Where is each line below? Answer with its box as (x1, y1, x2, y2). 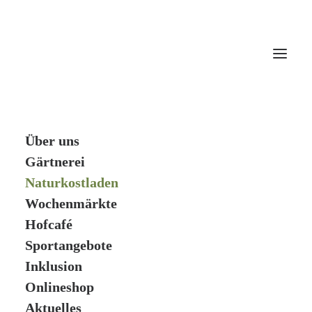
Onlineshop (25, 279, 94, 295)
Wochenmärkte (25, 196, 117, 211)
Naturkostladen (25, 175, 118, 190)
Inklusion (25, 258, 82, 274)
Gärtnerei (25, 154, 85, 169)
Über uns (25, 133, 79, 148)
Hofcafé (25, 217, 72, 232)
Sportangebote (25, 237, 112, 253)
